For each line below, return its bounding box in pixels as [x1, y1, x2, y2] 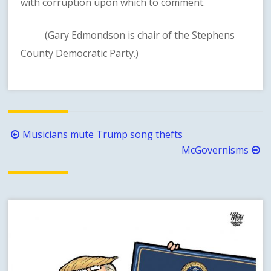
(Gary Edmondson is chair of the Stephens [21, 28, 235, 42]
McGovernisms [181, 143, 249, 157]
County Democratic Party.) [21, 47, 139, 60]
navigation [7, 142, 68, 159]
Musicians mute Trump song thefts [22, 127, 183, 141]
